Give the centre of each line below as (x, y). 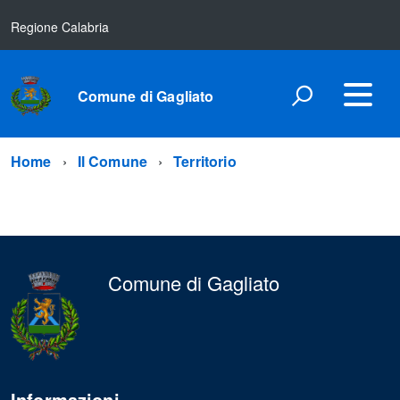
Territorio (205, 161)
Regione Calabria (60, 27)
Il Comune (112, 161)
